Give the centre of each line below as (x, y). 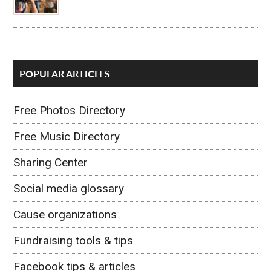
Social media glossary (69, 188)
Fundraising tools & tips (73, 240)
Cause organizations (65, 214)
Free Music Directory (67, 136)
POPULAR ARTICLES (65, 73)
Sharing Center (51, 162)
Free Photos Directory (70, 110)
